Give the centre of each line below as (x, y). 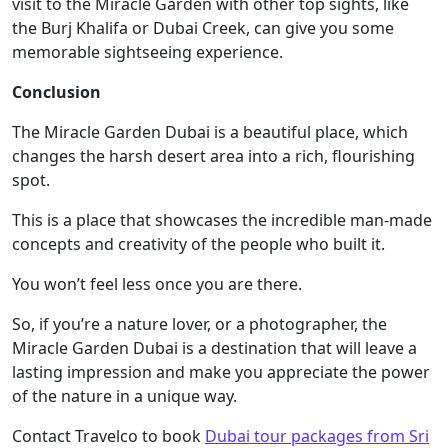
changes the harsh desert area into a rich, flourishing (213, 156)
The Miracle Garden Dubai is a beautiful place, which (210, 132)
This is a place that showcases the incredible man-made (222, 220)
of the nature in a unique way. (124, 396)
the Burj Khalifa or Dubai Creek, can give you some (203, 28)
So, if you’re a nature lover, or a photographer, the (199, 324)
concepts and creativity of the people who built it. (198, 244)
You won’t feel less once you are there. (157, 284)
